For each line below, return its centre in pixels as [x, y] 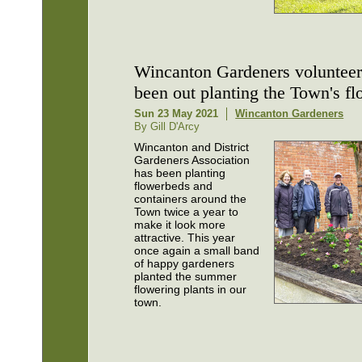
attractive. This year [185, 237]
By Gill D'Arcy [167, 126]
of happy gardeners [185, 263]
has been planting [180, 173]
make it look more [180, 224]
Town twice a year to [187, 211]
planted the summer [186, 276]
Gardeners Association [192, 160]
